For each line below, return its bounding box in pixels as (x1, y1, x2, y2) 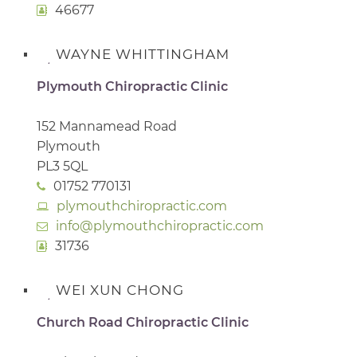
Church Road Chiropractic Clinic (37, 314, 249, 330)
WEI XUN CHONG (56, 281, 184, 298)
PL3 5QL (37, 158, 88, 174)
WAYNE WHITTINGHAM (56, 46, 229, 63)
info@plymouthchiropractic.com (56, 218, 264, 233)
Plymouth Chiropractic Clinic (37, 78, 228, 94)
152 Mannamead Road (37, 118, 177, 134)
